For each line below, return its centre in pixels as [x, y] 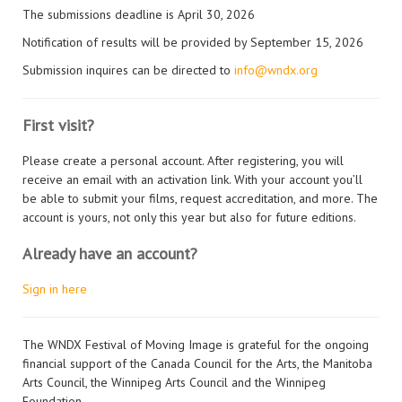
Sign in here [55, 289]
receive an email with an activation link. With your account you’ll [192, 179]
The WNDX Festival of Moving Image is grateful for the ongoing [196, 345]
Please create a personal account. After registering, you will [183, 161]
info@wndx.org [276, 70]
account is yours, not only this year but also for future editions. [189, 217]
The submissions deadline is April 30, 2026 [139, 14]
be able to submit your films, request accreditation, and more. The [200, 198]
